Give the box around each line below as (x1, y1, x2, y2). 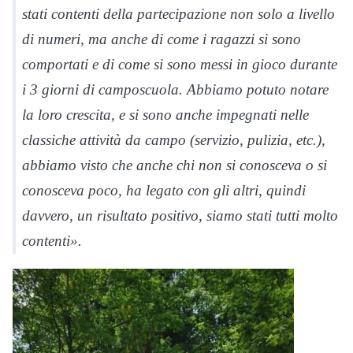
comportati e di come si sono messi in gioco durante (22, 55, 337, 72)
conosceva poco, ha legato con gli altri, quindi (22, 181, 306, 199)
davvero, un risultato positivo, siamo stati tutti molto (22, 206, 338, 224)
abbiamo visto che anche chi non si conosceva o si (22, 156, 327, 173)
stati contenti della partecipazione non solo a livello (22, 5, 335, 22)
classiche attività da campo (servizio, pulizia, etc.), (22, 131, 325, 148)
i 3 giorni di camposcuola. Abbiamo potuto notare (22, 80, 329, 98)
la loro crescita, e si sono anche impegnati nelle (22, 106, 309, 123)
